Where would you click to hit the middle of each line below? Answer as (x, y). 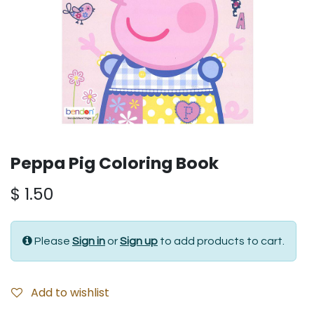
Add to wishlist (70, 293)
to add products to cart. (221, 241)
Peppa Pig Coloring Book (115, 163)
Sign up (139, 241)
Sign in (89, 241)
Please (53, 241)
